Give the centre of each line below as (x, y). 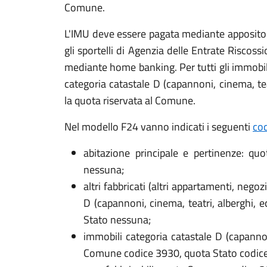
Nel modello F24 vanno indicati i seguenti (159, 127)
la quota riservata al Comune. (130, 100)
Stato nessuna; (117, 220)
